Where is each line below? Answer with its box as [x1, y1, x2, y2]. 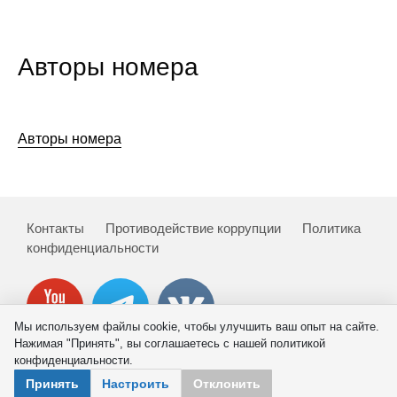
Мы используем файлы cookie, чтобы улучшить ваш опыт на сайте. [14, 319, 379, 333]
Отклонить [192, 376, 261, 391]
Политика [302, 221, 361, 237]
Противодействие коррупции [105, 221, 281, 237]
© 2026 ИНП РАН [31, 375, 103, 385]
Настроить [102, 376, 170, 391]
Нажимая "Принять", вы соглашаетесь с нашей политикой [14, 336, 325, 350]
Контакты [27, 221, 84, 237]
